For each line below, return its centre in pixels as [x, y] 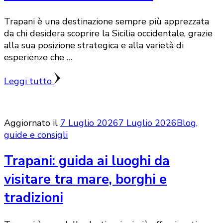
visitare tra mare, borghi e [85, 180]
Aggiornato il [32, 123]
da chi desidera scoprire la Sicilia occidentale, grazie [108, 33]
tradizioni [34, 198]
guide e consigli [36, 135]
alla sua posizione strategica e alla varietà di [94, 45]
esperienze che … [38, 57]
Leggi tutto [29, 81]
